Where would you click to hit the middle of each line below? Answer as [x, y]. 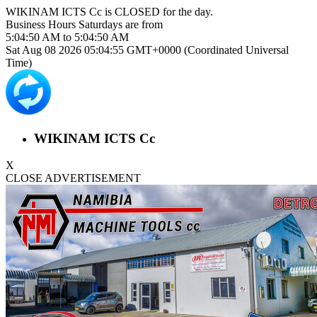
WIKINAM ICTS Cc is [60, 12]
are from [143, 24]
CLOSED [137, 12]
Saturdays [100, 24]
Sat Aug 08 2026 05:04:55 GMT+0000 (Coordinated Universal [147, 50]
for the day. [186, 12]
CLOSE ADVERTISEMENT [73, 178]
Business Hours [42, 24]
